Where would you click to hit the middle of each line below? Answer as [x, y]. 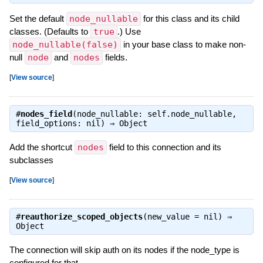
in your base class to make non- [183, 44]
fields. [115, 57]
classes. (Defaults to [50, 31]
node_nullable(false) [65, 44]
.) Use [129, 31]
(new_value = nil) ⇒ [187, 217]
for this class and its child [190, 18]
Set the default [38, 18]
